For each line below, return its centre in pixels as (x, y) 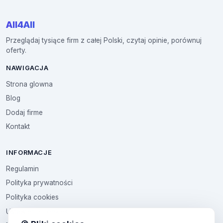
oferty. (16, 50)
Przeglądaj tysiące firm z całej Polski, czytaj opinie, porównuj (104, 40)
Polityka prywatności (39, 183)
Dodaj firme (24, 112)
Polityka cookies (32, 197)
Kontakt (18, 127)
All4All (20, 24)
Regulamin (22, 169)
